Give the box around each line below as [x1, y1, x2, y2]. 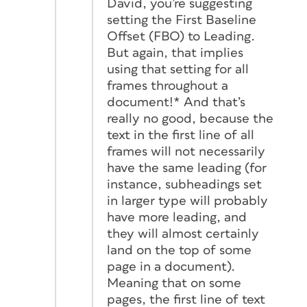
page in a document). [107, 260, 235, 273]
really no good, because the [107, 112, 273, 125]
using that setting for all [107, 62, 249, 76]
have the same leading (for [107, 161, 267, 175]
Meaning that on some [107, 276, 241, 290]
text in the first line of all [107, 128, 254, 142]
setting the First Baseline [107, 13, 256, 27]
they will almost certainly [107, 227, 259, 241]
